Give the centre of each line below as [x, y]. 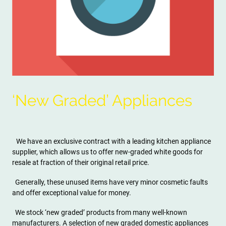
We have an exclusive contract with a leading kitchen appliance [114, 142]
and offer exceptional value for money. [72, 193]
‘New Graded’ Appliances [102, 100]
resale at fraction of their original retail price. [81, 163]
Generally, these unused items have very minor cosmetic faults [110, 182]
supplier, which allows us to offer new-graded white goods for [107, 152]
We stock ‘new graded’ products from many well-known [100, 213]
